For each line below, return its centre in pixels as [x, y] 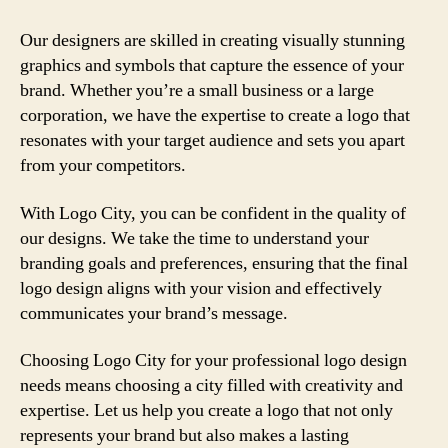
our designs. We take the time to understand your [194, 238]
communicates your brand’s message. [154, 313]
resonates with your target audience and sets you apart [212, 140]
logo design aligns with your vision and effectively [201, 288]
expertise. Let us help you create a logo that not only [206, 410]
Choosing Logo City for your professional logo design [213, 360]
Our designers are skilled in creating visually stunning [212, 40]
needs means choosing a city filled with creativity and [211, 385]
